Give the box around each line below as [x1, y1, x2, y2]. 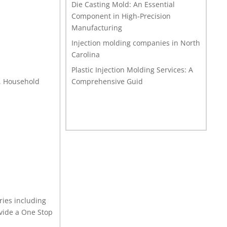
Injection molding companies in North [71, 38, 201, 48]
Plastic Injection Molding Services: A [71, 65, 194, 75]
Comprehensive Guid [71, 77, 143, 87]
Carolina [71, 50, 100, 60]
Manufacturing [71, 23, 123, 33]
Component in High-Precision [71, 11, 171, 21]
